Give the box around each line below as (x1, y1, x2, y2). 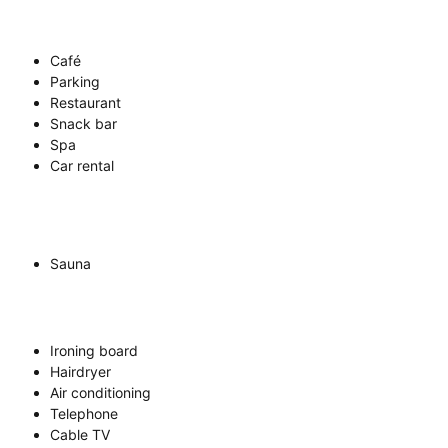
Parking (50, 73, 100, 90)
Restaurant (50, 94, 121, 111)
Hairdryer (50, 363, 111, 380)
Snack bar (50, 115, 117, 132)
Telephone (50, 405, 118, 422)
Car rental (50, 157, 114, 174)
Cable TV (50, 426, 110, 443)
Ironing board (50, 342, 138, 359)
